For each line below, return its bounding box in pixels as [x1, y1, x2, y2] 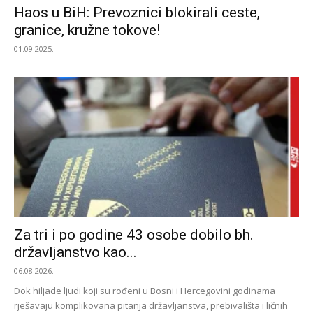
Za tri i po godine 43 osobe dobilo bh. [14, 226, 254, 244]
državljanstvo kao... [14, 244, 137, 261]
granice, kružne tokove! [14, 21, 160, 38]
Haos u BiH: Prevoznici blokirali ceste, [14, 3, 260, 21]
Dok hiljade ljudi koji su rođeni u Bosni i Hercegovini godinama [14, 284, 275, 298]
